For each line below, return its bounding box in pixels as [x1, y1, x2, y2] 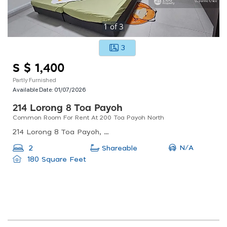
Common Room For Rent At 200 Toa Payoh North [13, 114, 164, 121]
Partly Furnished [13, 75, 56, 84]
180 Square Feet [24, 156, 86, 163]
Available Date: [13, 85, 54, 93]
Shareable [101, 144, 137, 152]
